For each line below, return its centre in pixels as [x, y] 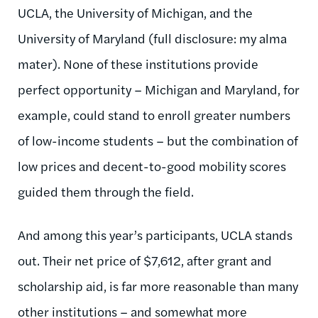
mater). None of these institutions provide [138, 64]
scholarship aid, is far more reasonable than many [158, 286]
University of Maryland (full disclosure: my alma [152, 38]
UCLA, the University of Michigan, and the [135, 13]
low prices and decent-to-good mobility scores [152, 166]
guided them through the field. [106, 192]
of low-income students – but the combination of [158, 141]
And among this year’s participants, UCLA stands [155, 235]
